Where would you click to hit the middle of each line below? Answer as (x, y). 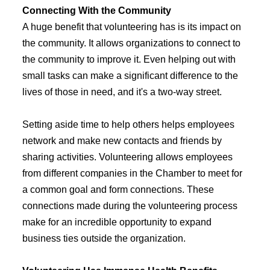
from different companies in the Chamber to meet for (132, 174)
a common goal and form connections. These (118, 190)
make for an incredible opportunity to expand (117, 222)
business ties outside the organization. (104, 239)
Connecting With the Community (96, 11)
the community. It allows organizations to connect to (131, 43)
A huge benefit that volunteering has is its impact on (131, 27)
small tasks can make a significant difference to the (130, 76)
